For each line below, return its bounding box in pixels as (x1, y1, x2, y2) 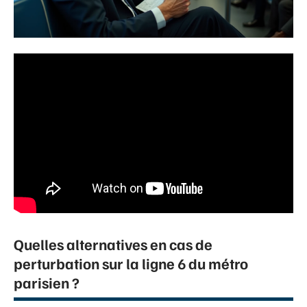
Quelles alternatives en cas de (14, 234, 212, 254)
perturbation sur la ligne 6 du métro (14, 254, 248, 273)
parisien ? (14, 273, 79, 293)
